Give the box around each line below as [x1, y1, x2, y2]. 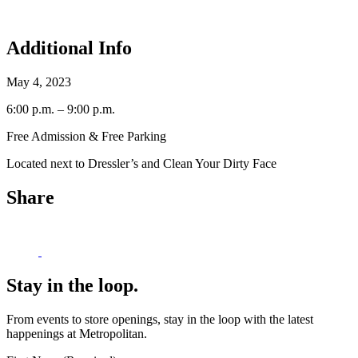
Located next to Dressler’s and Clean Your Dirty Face [6, 156, 276, 170]
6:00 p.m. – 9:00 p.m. [6, 101, 115, 116]
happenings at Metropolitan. [6, 327, 147, 341]
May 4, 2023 [6, 74, 71, 89]
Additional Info [6, 37, 132, 58]
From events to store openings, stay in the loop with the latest [6, 312, 313, 327]
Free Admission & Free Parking [6, 129, 166, 143]
